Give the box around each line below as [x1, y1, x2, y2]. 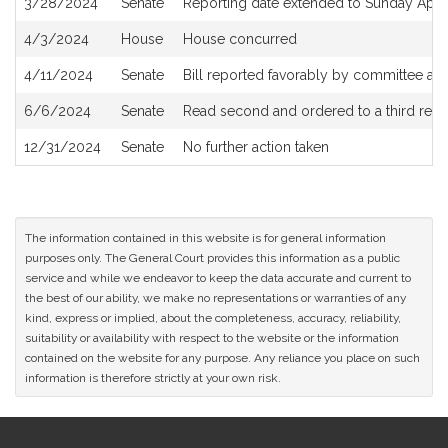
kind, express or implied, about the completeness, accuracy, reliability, [25, 311, 401, 325]
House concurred [183, 31, 297, 47]
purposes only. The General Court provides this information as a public [25, 251, 400, 265]
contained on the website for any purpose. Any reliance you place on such [25, 351, 420, 365]
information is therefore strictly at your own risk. [25, 371, 281, 385]
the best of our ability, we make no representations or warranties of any [25, 291, 406, 305]
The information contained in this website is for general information [25, 231, 386, 245]
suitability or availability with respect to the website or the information [25, 331, 399, 345]
